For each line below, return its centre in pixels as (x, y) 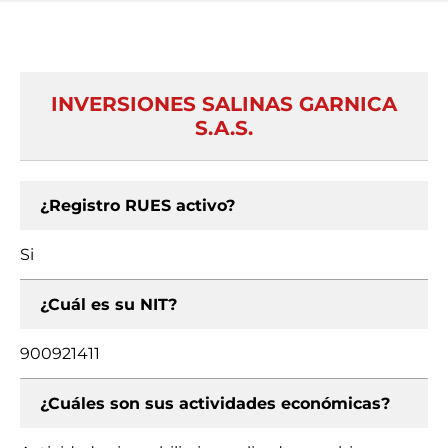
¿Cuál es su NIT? (108, 304)
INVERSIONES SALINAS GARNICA (224, 104)
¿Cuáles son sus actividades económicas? (215, 403)
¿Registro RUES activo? (137, 205)
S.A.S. (224, 128)
